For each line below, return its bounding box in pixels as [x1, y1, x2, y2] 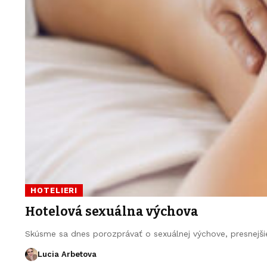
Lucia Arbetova [37, 250, 97, 259]
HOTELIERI [30, 186, 78, 195]
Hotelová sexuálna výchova [25, 204, 198, 219]
